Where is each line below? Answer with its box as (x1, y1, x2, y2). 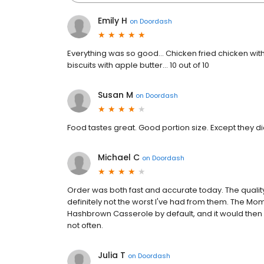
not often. (67, 220, 103, 231)
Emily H (98, 15, 127, 27)
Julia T (98, 249, 126, 261)
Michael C (98, 151, 140, 163)
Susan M (98, 89, 133, 101)
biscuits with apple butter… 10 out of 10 (67, 60, 209, 71)
